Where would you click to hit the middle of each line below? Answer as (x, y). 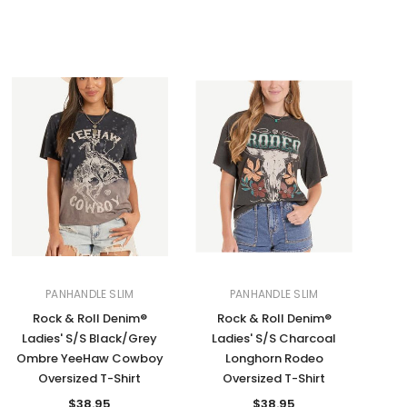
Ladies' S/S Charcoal (274, 339)
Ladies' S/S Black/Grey (90, 339)
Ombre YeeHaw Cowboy (89, 359)
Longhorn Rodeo (274, 359)
